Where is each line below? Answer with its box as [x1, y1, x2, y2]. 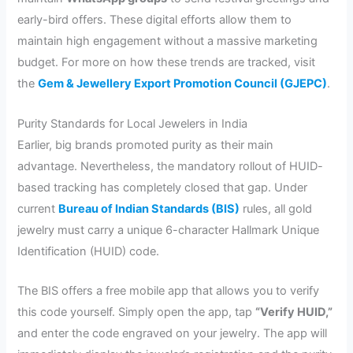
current [17, 201, 59, 216]
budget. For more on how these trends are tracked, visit [17, 55, 316, 70]
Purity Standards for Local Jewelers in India [17, 116, 248, 131]
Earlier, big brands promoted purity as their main [17, 137, 274, 152]
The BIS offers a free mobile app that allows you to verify [17, 283, 320, 298]
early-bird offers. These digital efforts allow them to [17, 13, 292, 28]
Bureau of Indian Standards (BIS [58, 201, 236, 216]
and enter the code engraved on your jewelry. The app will [17, 325, 328, 340]
